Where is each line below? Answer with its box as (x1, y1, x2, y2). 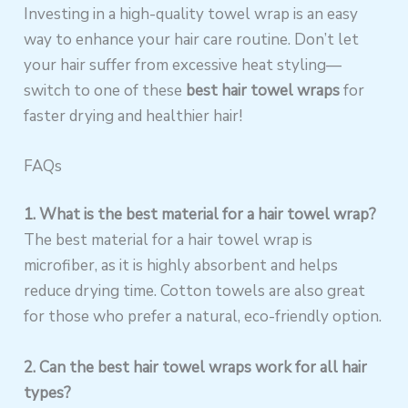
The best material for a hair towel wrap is (24, 229, 313, 251)
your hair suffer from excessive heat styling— (24, 54, 342, 76)
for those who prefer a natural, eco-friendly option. (24, 306, 382, 328)
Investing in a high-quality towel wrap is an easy (24, 3, 359, 25)
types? (24, 382, 72, 403)
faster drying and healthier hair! (24, 105, 243, 127)
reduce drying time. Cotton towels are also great (24, 280, 366, 302)
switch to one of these (24, 79, 187, 101)
